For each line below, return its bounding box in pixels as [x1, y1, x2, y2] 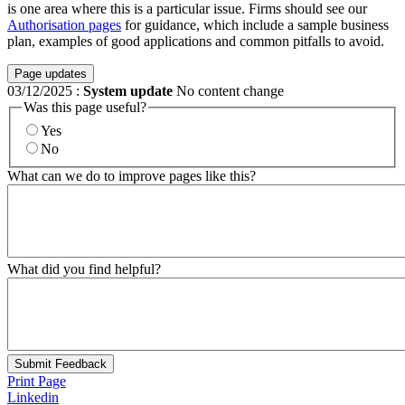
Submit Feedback [14, 356, 107, 371]
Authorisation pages [7, 16, 121, 33]
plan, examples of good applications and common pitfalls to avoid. [7, 33, 384, 49]
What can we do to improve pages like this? [7, 167, 256, 184]
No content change [173, 82, 284, 99]
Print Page [7, 372, 66, 389]
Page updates [14, 66, 87, 80]
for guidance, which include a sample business [121, 16, 389, 33]
